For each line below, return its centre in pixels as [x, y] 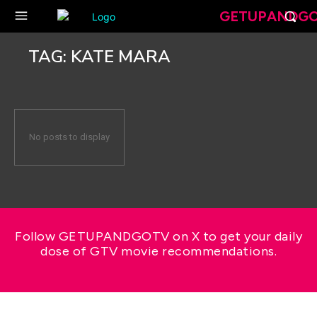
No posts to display [69, 137]
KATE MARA [121, 57]
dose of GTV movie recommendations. [158, 251]
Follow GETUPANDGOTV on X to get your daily [158, 236]
